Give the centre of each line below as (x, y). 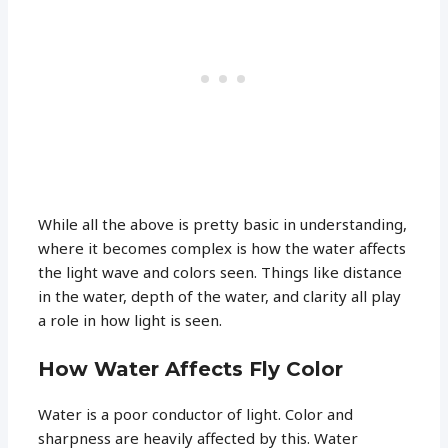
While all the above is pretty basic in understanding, (223, 223)
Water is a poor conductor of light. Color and (196, 413)
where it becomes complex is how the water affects (222, 247)
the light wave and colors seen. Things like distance (220, 271)
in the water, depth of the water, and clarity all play (220, 295)
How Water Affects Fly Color (191, 368)
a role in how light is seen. (130, 319)
